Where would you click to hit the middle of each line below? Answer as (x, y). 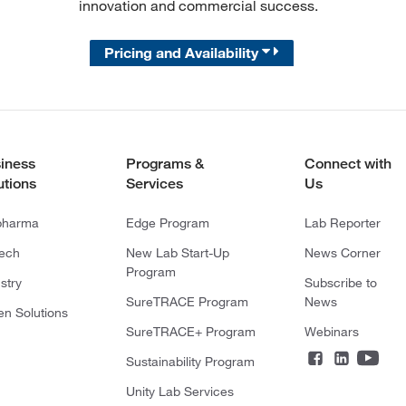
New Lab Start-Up (177, 252)
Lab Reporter (342, 222)
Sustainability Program (190, 361)
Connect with (348, 163)
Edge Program (167, 222)
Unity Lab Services (179, 391)
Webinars (331, 331)
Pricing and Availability (184, 52)
